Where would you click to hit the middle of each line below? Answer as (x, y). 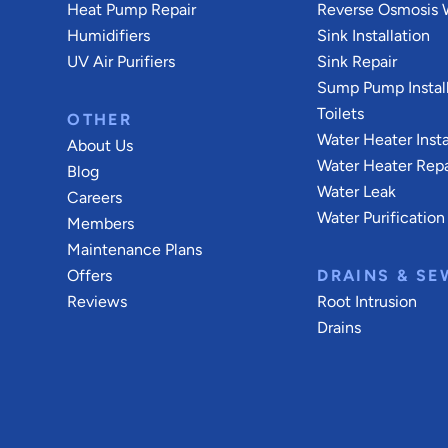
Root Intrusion (367, 301)
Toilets (341, 113)
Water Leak (357, 191)
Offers (90, 275)
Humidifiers (109, 35)
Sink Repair (357, 61)
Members (101, 223)
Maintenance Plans (135, 249)
